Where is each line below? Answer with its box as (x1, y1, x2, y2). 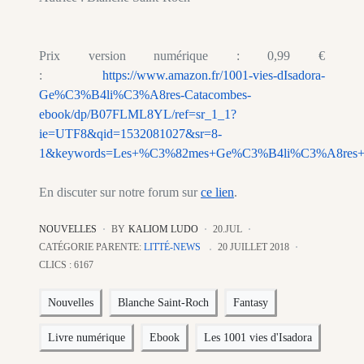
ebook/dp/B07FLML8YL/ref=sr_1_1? (39, 107, 236, 122)
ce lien (201, 185, 234, 200)
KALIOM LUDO (128, 223, 198, 236)
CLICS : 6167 (39, 259, 93, 271)
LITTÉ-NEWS (144, 241, 201, 253)
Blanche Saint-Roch (118, 297, 209, 310)
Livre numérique (48, 331, 125, 344)
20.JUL (213, 223, 242, 236)
